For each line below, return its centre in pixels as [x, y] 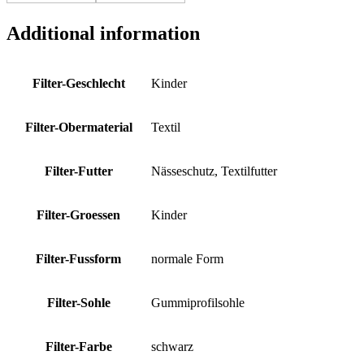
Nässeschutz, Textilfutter [214, 171]
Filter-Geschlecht [78, 84]
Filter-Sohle [78, 303]
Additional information [103, 34]
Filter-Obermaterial [78, 128]
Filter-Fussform [78, 259]
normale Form [187, 259]
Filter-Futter [78, 171]
